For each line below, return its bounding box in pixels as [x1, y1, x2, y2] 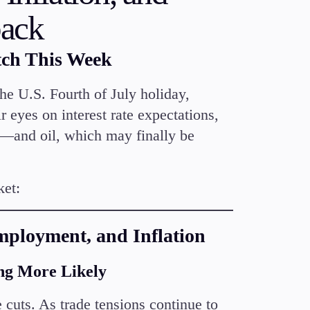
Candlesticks [166, 6, 242, 25]
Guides [166, 77, 208, 97]
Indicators [166, 42, 225, 61]
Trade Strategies [166, 24, 262, 43]
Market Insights [166, 60, 259, 79]
